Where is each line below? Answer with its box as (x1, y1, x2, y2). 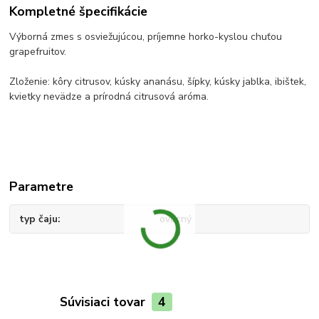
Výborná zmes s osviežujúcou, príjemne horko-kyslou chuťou (9, 30, 283, 44)
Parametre (9, 178, 74, 196)
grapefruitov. (9, 45, 67, 59)
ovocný (159, 212, 192, 226)
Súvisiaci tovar (59, 293, 149, 310)
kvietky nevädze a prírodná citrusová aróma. (9, 90, 209, 104)
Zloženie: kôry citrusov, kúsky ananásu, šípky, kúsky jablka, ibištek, (9, 75, 307, 89)
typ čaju (19, 212, 58, 226)
